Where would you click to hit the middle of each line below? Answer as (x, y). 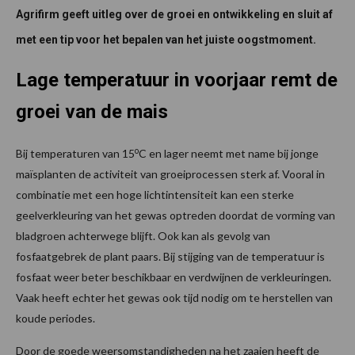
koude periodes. (55, 319)
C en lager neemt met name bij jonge (229, 154)
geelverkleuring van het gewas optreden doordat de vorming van (176, 216)
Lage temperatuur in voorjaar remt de (177, 80)
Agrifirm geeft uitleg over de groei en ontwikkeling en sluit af (174, 15)
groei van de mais (92, 112)
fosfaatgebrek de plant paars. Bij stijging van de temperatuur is (170, 257)
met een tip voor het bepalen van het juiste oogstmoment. (167, 40)
